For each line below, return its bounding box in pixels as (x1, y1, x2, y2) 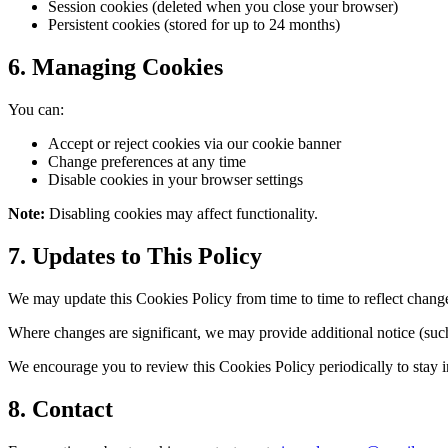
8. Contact (8, 395, 113, 422)
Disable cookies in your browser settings (48, 171, 303, 189)
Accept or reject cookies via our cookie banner (48, 135, 341, 153)
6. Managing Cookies (8, 54, 223, 81)
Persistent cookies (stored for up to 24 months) (48, 16, 340, 34)
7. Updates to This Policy (8, 243, 262, 270)
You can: (8, 101, 64, 119)
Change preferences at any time (48, 153, 246, 171)
